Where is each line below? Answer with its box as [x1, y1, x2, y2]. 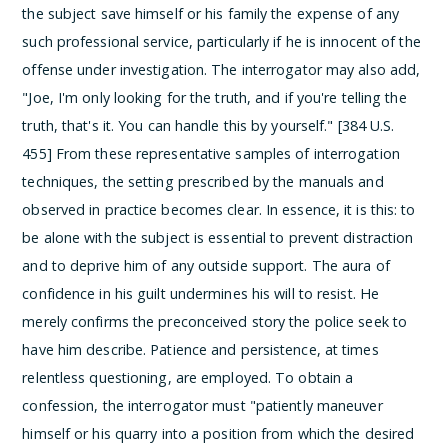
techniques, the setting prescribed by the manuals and [22, 171, 384, 191]
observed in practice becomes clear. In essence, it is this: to [22, 199, 416, 219]
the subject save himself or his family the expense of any [22, 3, 400, 23]
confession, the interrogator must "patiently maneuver [22, 395, 383, 415]
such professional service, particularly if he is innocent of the [22, 31, 421, 51]
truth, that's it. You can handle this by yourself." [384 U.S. [22, 115, 395, 135]
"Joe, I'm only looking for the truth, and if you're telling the [22, 87, 407, 107]
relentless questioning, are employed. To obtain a [22, 367, 354, 387]
